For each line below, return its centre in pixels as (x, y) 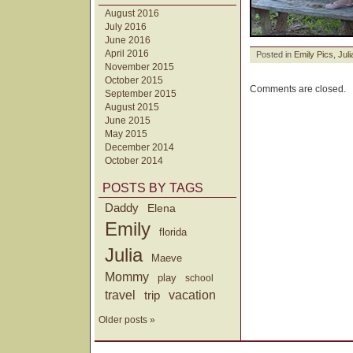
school (200, 278)
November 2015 (139, 67)
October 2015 (134, 80)
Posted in (275, 54)
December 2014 (139, 147)
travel (120, 294)
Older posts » (127, 320)
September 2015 (141, 93)
